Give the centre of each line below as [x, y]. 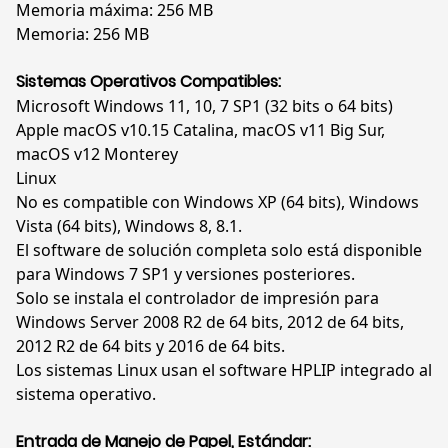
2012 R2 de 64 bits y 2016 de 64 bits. [150, 346]
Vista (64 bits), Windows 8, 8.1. [129, 226]
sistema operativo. [86, 394]
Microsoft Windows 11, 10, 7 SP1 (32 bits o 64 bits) [204, 106]
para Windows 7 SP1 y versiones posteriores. [185, 274]
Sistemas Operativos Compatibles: [148, 82]
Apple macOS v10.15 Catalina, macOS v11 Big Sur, [200, 130]
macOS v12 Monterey [97, 154]
